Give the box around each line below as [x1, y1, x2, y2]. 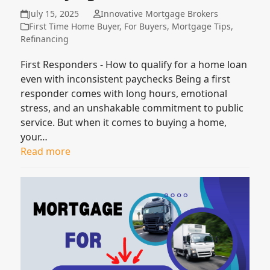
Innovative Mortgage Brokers [100, 8, 218, 20]
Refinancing [20, 33, 69, 45]
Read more [20, 145, 71, 159]
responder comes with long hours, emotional [20, 87, 228, 101]
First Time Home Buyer [29, 20, 120, 33]
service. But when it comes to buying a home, [20, 116, 227, 130]
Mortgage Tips [172, 20, 231, 33]
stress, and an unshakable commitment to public [20, 101, 244, 115]
